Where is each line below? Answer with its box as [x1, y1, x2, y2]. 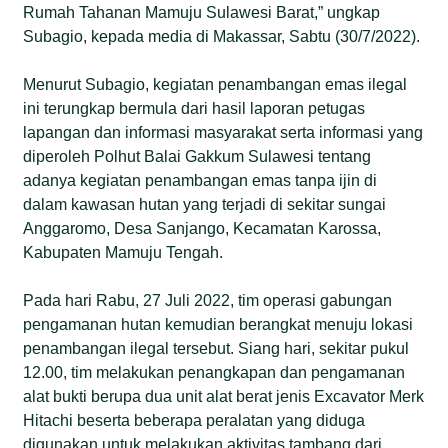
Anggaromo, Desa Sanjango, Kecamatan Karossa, [23, 219, 382, 237]
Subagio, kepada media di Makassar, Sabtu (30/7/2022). [23, 27, 421, 45]
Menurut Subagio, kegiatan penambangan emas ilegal [23, 75, 408, 93]
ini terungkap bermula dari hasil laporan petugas [23, 99, 366, 117]
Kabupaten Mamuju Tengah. [23, 243, 224, 261]
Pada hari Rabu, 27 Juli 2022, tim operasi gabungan [23, 291, 393, 309]
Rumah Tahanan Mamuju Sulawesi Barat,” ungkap [23, 3, 381, 21]
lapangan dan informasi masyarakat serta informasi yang [23, 123, 424, 141]
